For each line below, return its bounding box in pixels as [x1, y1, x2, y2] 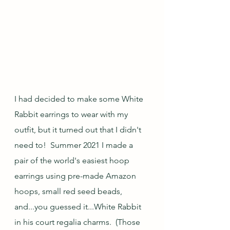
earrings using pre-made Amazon [14, 171, 138, 181]
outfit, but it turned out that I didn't [14, 125, 143, 135]
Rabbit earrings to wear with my [14, 109, 130, 120]
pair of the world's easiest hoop [14, 156, 131, 166]
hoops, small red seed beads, [14, 186, 124, 197]
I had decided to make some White [14, 94, 145, 104]
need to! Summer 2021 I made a [14, 140, 135, 150]
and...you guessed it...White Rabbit [14, 202, 143, 212]
